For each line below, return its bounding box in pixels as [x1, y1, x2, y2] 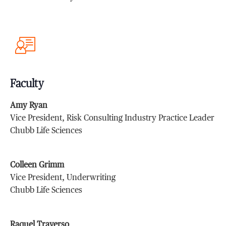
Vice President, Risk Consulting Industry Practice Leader [10, 114, 215, 123]
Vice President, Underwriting [10, 174, 116, 182]
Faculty [10, 78, 44, 89]
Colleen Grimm [10, 161, 65, 169]
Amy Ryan [10, 101, 48, 110]
